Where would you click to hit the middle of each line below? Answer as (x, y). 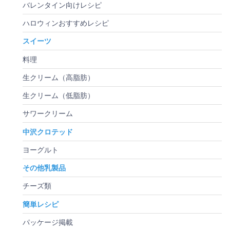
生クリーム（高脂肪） (59, 77)
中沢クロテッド (48, 132)
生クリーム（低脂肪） (59, 96)
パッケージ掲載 (48, 222)
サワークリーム (48, 114)
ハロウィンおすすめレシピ (66, 23)
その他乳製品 (44, 168)
